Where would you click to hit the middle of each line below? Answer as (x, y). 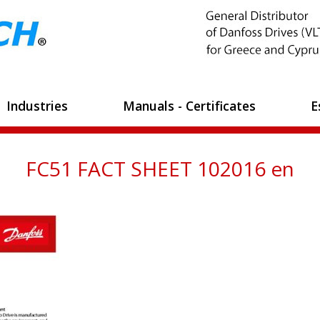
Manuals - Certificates (190, 105)
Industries (37, 105)
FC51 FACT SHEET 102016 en (160, 169)
